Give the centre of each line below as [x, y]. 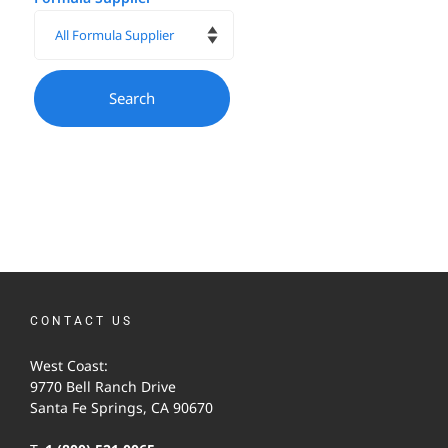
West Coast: [69, 365]
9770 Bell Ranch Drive [103, 386]
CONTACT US [81, 320]
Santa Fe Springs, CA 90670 [121, 407]
